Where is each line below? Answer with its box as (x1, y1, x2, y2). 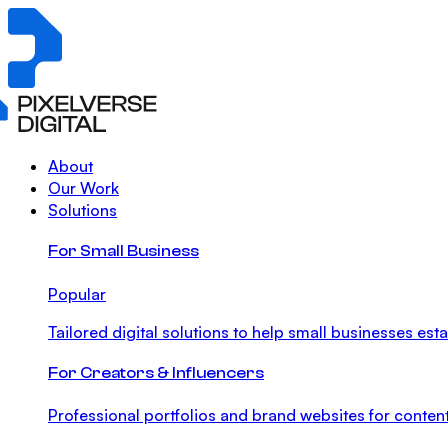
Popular (48, 283, 106, 304)
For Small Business (48, 242, 199, 261)
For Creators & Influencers (48, 363, 264, 382)
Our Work (48, 178, 119, 199)
